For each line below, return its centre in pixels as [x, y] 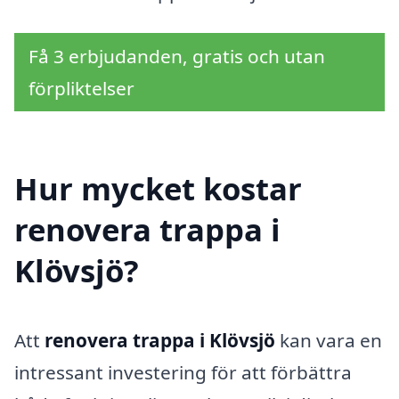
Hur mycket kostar [158, 189]
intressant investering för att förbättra [183, 373]
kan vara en [329, 341]
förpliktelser [81, 88]
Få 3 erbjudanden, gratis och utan [177, 56]
